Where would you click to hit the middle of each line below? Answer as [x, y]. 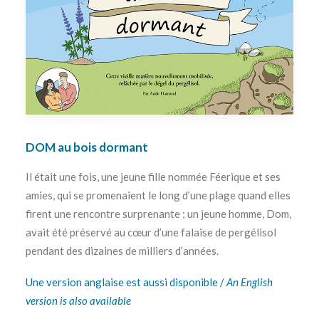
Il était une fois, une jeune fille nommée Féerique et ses [153, 177]
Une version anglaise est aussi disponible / [126, 282]
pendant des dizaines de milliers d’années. [122, 251]
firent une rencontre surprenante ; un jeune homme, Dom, [158, 214]
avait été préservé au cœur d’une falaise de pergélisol [151, 232]
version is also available [78, 300]
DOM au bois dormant [87, 147]
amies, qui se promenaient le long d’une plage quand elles [158, 195]
